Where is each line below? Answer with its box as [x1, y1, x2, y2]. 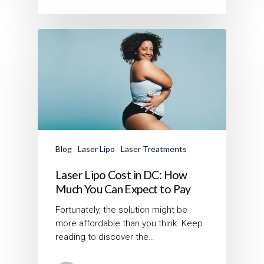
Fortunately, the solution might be [55, 204, 187, 215]
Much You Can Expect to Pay [55, 181, 191, 196]
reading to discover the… [55, 231, 154, 242]
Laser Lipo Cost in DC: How [55, 167, 187, 181]
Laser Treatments [121, 143, 187, 154]
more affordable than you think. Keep [55, 217, 203, 229]
